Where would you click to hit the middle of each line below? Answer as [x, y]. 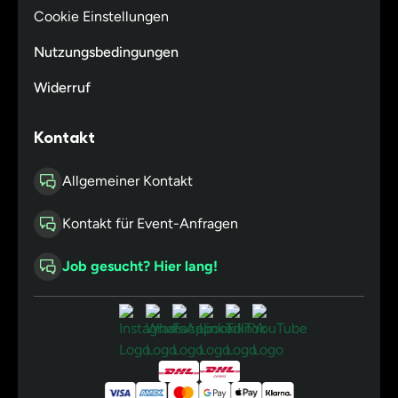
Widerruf [62, 88]
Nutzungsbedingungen [106, 52]
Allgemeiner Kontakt [127, 181]
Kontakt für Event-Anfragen [150, 224]
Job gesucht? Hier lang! [139, 267]
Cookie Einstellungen [101, 17]
